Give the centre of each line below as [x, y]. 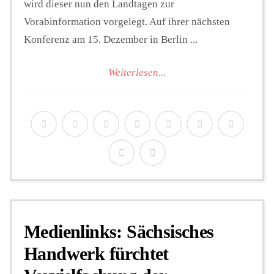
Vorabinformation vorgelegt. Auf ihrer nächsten [127, 21]
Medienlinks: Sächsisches [119, 232]
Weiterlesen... [137, 73]
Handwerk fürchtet [96, 254]
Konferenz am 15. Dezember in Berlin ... [111, 39]
